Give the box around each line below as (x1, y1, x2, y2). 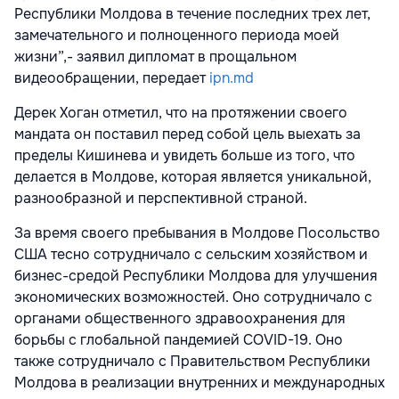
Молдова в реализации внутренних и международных (14, 373, 385, 393)
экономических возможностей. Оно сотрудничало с (14, 288, 372, 307)
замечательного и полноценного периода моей (14, 26, 339, 45)
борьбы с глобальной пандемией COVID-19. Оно (14, 330, 343, 350)
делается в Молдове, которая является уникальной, (14, 167, 371, 187)
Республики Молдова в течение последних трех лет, (14, 4, 370, 24)
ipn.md (206, 69, 254, 88)
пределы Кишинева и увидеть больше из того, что (14, 146, 355, 166)
